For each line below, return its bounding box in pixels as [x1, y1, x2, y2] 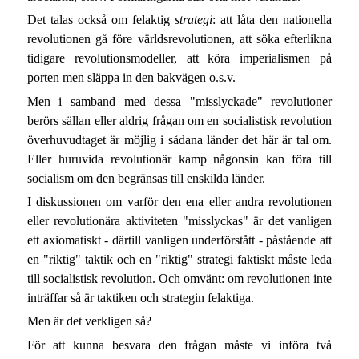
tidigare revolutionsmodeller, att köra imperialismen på [26, 51, 333, 66]
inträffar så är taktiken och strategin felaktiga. [26, 290, 254, 305]
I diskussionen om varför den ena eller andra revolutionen [26, 194, 333, 208]
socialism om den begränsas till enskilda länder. [26, 171, 265, 185]
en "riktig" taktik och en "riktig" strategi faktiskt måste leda [26, 252, 333, 266]
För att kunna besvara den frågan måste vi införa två [26, 337, 333, 352]
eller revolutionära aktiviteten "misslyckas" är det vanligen [26, 213, 333, 228]
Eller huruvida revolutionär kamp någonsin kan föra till [26, 151, 333, 166]
